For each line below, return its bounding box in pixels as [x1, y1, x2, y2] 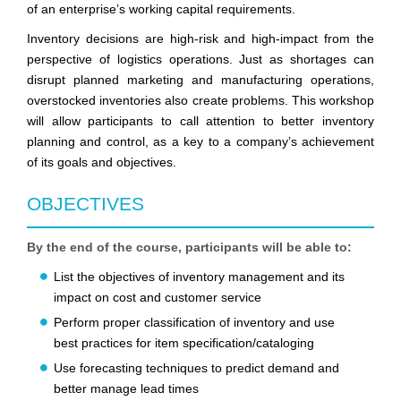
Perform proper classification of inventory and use [54, 315, 335, 330]
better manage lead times [54, 381, 199, 397]
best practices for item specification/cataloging [54, 336, 314, 351]
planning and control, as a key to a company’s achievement [27, 134, 374, 149]
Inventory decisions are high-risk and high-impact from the [27, 31, 374, 47]
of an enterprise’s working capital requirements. [27, 2, 295, 17]
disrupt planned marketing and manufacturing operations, [27, 73, 374, 88]
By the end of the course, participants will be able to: [27, 240, 352, 255]
